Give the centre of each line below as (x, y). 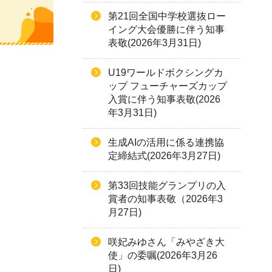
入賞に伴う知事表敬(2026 (164, 99)
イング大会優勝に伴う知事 (166, 29)
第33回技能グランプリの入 (167, 185)
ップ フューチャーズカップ (168, 86)
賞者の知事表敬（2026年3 (165, 199)
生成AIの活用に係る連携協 (166, 142)
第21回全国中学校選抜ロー (167, 16)
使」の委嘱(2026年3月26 (163, 255)
